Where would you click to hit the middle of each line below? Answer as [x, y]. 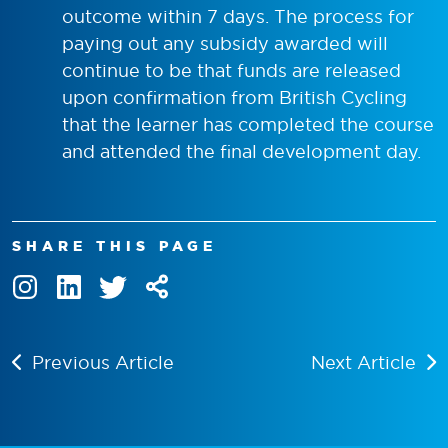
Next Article [363, 362]
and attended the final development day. [241, 151]
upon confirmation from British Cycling [234, 97]
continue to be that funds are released [231, 70]
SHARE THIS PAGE [114, 245]
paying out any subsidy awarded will [225, 43]
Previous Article [103, 362]
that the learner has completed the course [248, 124]
